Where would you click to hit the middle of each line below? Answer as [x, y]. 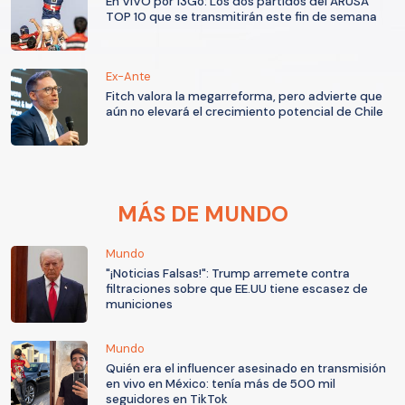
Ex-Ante [128, 77]
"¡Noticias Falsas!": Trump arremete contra [228, 274]
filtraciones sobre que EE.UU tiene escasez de [237, 289]
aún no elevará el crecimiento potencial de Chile [245, 112]
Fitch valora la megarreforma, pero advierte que [244, 97]
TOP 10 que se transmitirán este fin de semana [241, 17]
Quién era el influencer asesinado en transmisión [246, 369]
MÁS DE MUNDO [202, 214]
